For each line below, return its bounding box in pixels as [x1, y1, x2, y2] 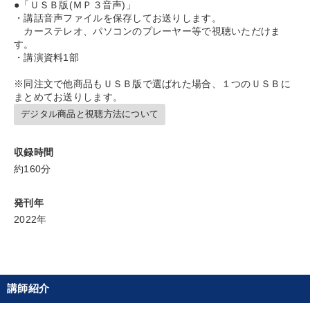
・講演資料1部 [14, 51, 79, 63]
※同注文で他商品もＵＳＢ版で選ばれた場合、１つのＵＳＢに [14, 77, 291, 89]
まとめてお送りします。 [14, 91, 123, 102]
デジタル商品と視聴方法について [21, 109, 159, 119]
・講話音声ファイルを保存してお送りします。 [14, 12, 221, 24]
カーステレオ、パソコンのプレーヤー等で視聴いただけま [14, 25, 281, 37]
